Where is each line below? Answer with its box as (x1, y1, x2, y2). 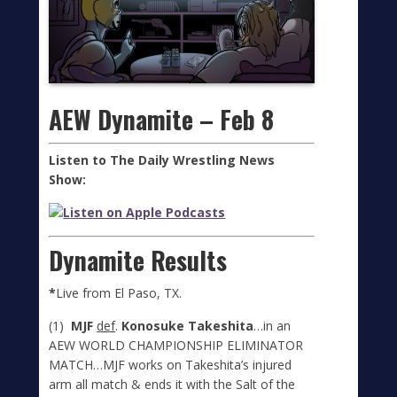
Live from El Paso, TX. (56, 284, 183, 301)
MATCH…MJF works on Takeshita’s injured (49, 355, 292, 373)
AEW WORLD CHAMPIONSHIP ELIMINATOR (49, 336, 304, 354)
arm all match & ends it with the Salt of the (49, 375, 296, 393)
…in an (253, 316, 292, 334)
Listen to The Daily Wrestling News (49, 151, 276, 168)
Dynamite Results (49, 241, 228, 278)
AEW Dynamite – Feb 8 (49, 100, 275, 137)
